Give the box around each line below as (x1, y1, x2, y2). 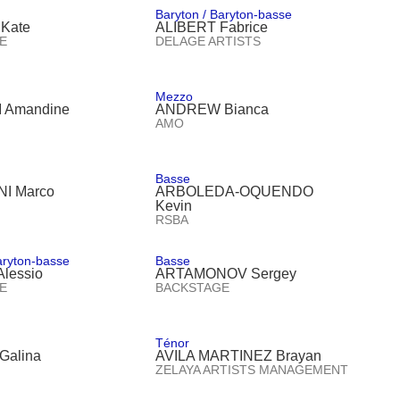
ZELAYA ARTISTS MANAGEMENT (155, 362, 349, 377)
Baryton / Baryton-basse (155, 6, 293, 21)
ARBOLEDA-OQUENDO (155, 183, 314, 199)
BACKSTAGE (155, 279, 230, 295)
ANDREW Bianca (155, 101, 270, 117)
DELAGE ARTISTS (155, 33, 262, 48)
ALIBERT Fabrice (155, 19, 269, 35)
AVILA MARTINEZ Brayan (155, 347, 322, 363)
